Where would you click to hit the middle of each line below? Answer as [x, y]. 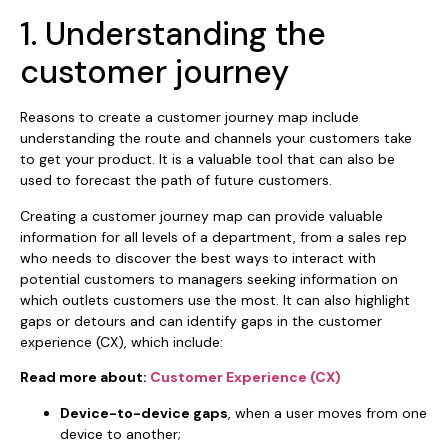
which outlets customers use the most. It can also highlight [215, 299]
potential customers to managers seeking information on [209, 278]
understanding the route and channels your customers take [216, 138]
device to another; [120, 433]
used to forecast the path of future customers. [176, 180]
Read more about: [85, 377]
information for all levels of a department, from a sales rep [213, 236]
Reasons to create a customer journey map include [189, 117]
